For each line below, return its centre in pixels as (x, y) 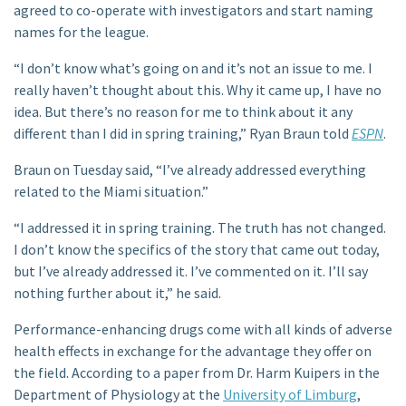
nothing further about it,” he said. (117, 293)
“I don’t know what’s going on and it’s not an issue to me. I (193, 68)
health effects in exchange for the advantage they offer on (193, 351)
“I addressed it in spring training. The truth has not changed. (200, 227)
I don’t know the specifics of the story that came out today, (197, 249)
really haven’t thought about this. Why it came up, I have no (198, 90)
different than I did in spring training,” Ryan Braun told (183, 133)
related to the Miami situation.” (111, 191)
